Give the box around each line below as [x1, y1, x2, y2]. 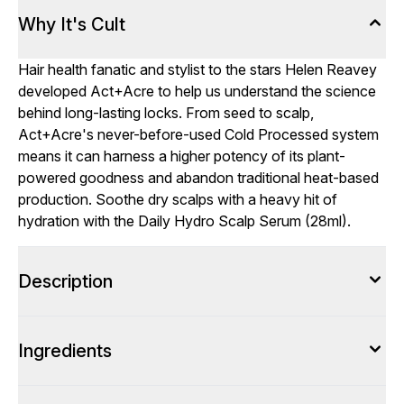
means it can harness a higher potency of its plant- [18, 147, 345, 165]
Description [18, 271, 113, 292]
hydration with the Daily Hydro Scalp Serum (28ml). [18, 212, 351, 230]
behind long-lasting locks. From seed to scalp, [18, 104, 314, 122]
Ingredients [18, 340, 112, 362]
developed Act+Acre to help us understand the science [18, 82, 376, 100]
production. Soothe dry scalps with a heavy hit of [18, 190, 337, 208]
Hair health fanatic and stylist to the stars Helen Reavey [18, 60, 377, 78]
